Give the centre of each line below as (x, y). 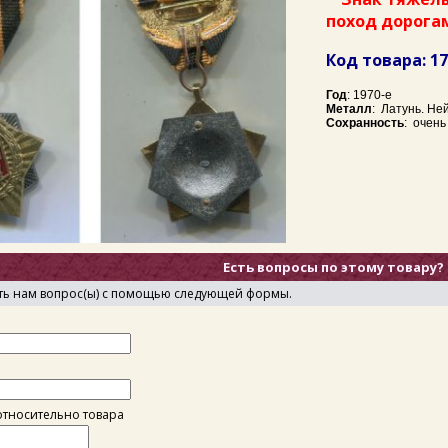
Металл (349, 109)
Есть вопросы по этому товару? (333, 267)
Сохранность (365, 123)
